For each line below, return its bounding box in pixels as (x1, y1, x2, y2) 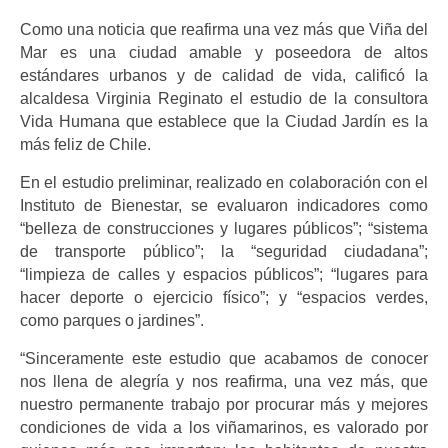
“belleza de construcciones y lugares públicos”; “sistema (20, 219, 428, 237)
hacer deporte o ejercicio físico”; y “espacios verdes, (20, 288, 428, 306)
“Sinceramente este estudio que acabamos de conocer (20, 349, 428, 367)
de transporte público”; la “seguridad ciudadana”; (20, 242, 428, 260)
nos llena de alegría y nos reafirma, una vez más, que (20, 372, 428, 390)
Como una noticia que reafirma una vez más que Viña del (20, 20, 428, 38)
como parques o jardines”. (20, 311, 204, 329)
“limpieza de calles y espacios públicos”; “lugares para (20, 265, 428, 283)
